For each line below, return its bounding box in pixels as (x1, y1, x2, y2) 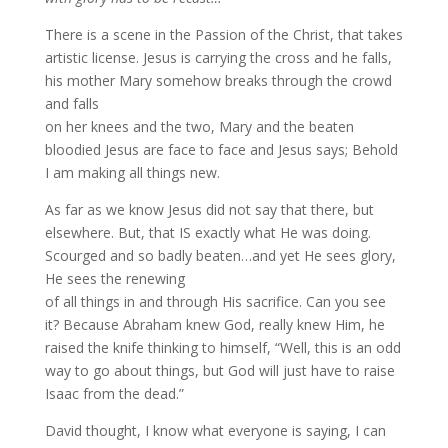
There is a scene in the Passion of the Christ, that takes (44, 25, 403, 44)
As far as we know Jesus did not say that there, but (44, 200, 374, 219)
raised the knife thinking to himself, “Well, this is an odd (44, 338, 401, 357)
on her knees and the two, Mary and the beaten (44, 117, 354, 136)
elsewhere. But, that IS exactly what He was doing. (44, 223, 371, 242)
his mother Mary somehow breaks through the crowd (44, 71, 392, 90)
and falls (44, 94, 99, 113)
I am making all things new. (44, 163, 220, 182)
